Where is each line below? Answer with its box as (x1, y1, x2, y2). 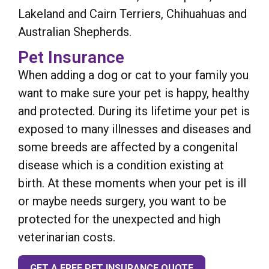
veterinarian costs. (18, 230, 115, 245)
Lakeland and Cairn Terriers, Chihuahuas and (18, 6, 247, 21)
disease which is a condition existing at (18, 158, 224, 173)
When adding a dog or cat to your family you (18, 68, 249, 83)
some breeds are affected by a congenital (18, 140, 238, 155)
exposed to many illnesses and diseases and (18, 122, 251, 137)
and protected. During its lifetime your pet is (18, 104, 250, 119)
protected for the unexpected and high (18, 212, 220, 227)
